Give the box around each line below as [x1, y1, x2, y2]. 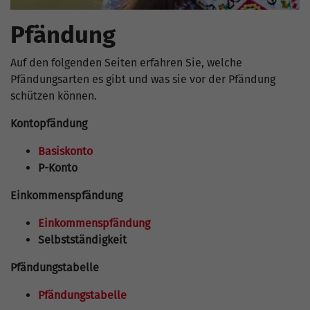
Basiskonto [38, 145, 93, 158]
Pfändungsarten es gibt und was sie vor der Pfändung [10, 73, 275, 86]
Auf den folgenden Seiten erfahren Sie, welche [10, 56, 242, 70]
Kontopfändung [10, 117, 87, 131]
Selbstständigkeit [38, 233, 127, 247]
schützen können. [10, 89, 100, 103]
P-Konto [38, 161, 77, 175]
